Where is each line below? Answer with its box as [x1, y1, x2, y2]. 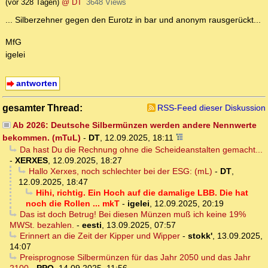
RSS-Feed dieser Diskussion [157, 103, 266, 113]
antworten [16, 78, 57, 89]
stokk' [187, 231, 212, 241]
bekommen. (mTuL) [2, 133, 81, 143]
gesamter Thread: [2, 102, 83, 114]
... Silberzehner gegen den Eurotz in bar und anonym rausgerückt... [5, 15, 261, 25]
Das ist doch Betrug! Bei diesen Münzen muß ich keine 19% [19, 209, 246, 220]
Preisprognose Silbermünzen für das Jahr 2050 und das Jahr [19, 252, 251, 263]
